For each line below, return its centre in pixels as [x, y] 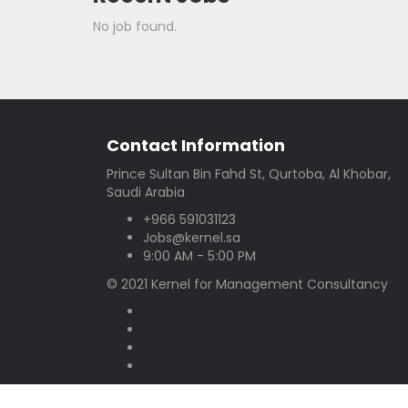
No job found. [135, 27]
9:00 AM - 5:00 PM [199, 256]
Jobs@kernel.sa [192, 238]
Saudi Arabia [146, 193]
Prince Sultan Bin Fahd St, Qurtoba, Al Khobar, [249, 174]
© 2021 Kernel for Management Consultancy [247, 285]
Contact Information [196, 146]
